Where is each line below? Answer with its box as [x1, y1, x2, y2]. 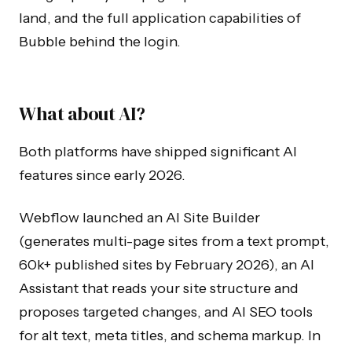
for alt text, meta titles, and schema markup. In [19, 326, 321, 344]
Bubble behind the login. [19, 32, 181, 50]
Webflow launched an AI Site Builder [19, 208, 260, 226]
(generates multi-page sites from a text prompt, [19, 232, 329, 250]
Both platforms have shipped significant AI [19, 142, 297, 160]
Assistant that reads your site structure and [19, 279, 299, 297]
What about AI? [19, 100, 145, 126]
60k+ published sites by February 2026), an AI [19, 255, 314, 273]
